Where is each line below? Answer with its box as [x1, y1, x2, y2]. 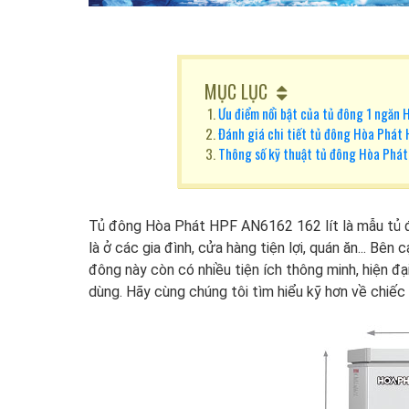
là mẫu [339, 216, 387, 235]
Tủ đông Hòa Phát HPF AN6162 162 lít [89, 216, 339, 235]
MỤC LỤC [204, 78, 268, 106]
